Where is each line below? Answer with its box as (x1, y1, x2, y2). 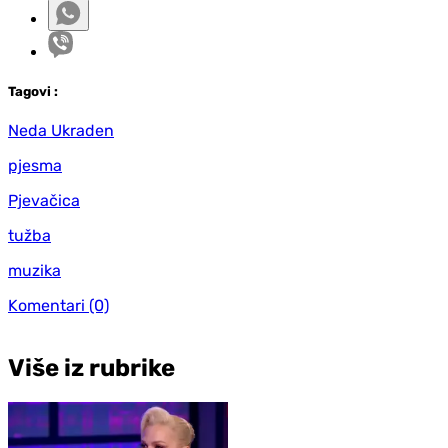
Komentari (8, 296, 85, 316)
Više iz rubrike (8, 354, 175, 383)
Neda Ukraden (8, 121, 114, 141)
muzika (8, 261, 61, 281)
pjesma (8, 156, 62, 176)
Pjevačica (8, 191, 80, 211)
